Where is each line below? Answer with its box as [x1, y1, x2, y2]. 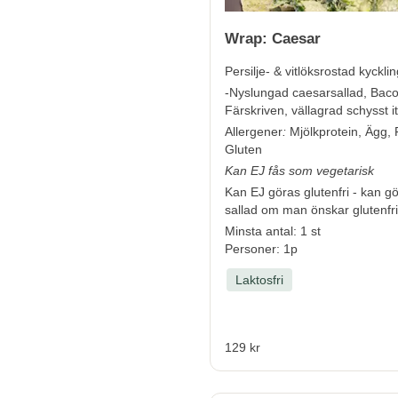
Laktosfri [235, 272, 283, 287]
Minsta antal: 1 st [225, 223, 321, 238]
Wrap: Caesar [225, 29, 321, 47]
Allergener [225, 123, 283, 139]
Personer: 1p [225, 241, 298, 256]
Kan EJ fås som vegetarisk [225, 163, 374, 178]
